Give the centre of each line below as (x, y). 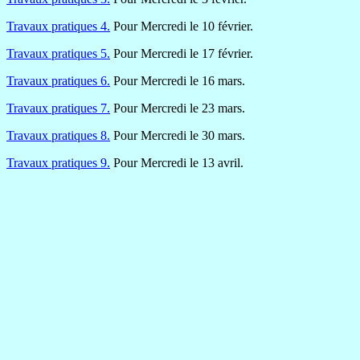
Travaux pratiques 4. (58, 27)
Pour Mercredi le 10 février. (182, 27)
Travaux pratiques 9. (58, 163)
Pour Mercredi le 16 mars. (178, 81)
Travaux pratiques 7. (58, 108)
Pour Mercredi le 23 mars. (178, 108)
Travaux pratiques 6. (58, 81)
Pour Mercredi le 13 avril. (177, 163)
